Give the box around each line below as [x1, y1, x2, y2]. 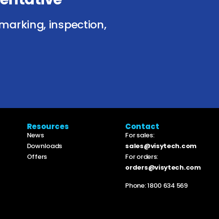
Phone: [125, 180, 148, 190]
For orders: [125, 152, 159, 162]
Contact [125, 121, 160, 132]
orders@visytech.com [125, 163, 201, 173]
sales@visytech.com [125, 141, 197, 151]
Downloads [26, 141, 63, 151]
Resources [26, 121, 69, 132]
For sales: [125, 131, 154, 140]
